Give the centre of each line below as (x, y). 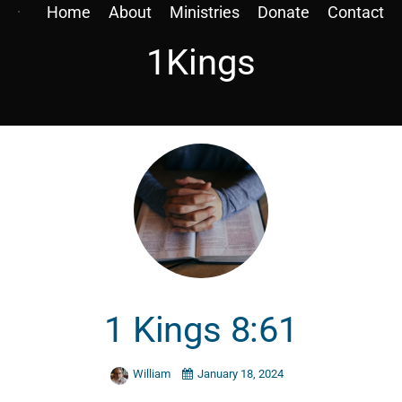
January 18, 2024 (240, 373)
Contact (356, 12)
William (153, 373)
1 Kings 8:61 (201, 330)
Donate (284, 12)
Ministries (205, 12)
